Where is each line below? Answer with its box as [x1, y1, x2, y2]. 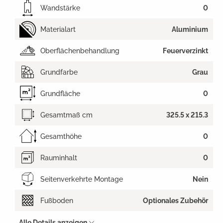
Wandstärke [40, 3, 80, 12]
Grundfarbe [40, 68, 78, 76]
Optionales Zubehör [143, 196, 208, 205]
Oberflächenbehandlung [40, 46, 119, 55]
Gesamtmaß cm [40, 111, 93, 119]
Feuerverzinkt [163, 46, 208, 55]
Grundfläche [40, 89, 80, 98]
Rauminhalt [40, 153, 77, 162]
